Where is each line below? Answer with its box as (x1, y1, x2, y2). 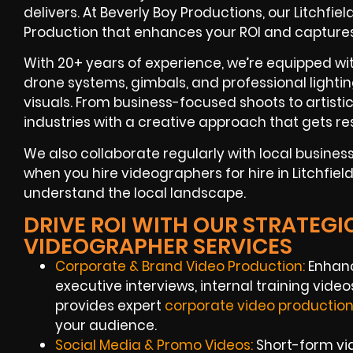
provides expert (55, 296, 165, 316)
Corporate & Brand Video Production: (55, 257, 305, 277)
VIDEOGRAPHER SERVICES (24, 232, 292, 262)
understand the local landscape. (24, 183, 246, 203)
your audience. (55, 316, 157, 336)
